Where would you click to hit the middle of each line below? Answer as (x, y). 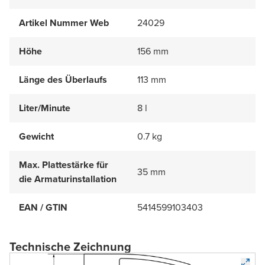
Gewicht (36, 136)
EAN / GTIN (43, 207)
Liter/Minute (45, 108)
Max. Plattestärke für (64, 164)
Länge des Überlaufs (63, 79)
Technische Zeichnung (70, 246)
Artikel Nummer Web (64, 22)
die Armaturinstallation (68, 179)
